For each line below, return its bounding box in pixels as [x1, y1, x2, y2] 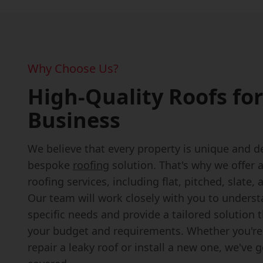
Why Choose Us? [28, 60, 119, 76]
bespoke [28, 158, 73, 172]
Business [28, 106, 120, 134]
